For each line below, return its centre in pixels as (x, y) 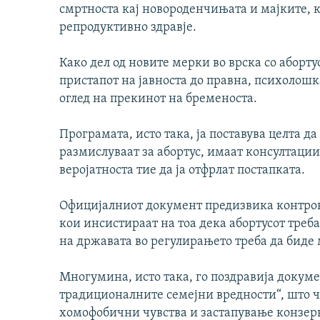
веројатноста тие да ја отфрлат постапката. (182, 171)
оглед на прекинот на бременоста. (158, 99)
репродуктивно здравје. (128, 28)
